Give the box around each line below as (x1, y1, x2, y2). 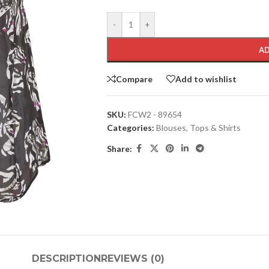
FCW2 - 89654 (127, 109, 182, 119)
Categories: (106, 122, 154, 133)
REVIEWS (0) (100, 253, 165, 265)
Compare (115, 73, 153, 84)
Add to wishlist (175, 73, 237, 84)
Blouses (156, 122, 186, 133)
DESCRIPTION (31, 253, 101, 265)
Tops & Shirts (189, 122, 241, 133)
